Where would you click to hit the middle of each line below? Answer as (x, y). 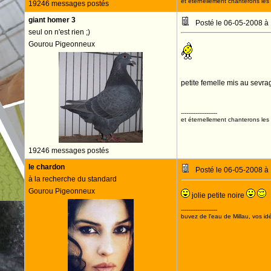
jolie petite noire (218, 195)
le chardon (46, 167)
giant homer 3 (52, 20)
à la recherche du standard (72, 179)
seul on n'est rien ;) (59, 32)
